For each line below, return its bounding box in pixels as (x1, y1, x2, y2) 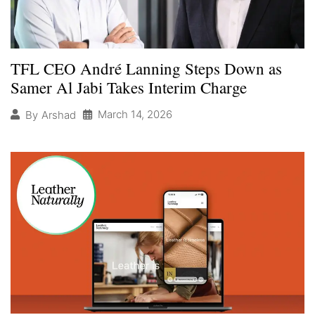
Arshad (41, 108, 76, 122)
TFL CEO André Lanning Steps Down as (11, 58, 282, 79)
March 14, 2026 (98, 108, 172, 122)
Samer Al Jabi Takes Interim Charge (11, 77, 247, 98)
